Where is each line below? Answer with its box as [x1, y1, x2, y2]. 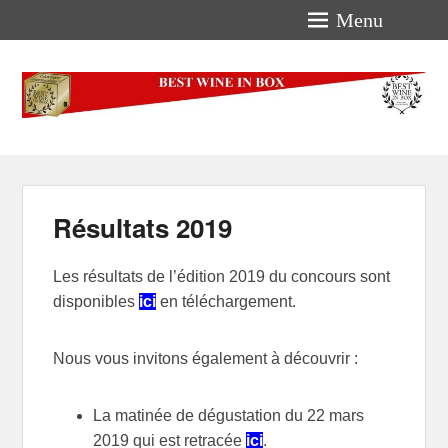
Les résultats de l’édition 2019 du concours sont [53, 267, 391, 285]
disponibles [53, 292, 140, 310]
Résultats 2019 [53, 209, 233, 247]
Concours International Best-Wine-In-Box [42, 114, 302, 130]
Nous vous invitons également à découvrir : [53, 349, 359, 367]
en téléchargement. [156, 292, 297, 310]
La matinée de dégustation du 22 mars [93, 406, 365, 424]
